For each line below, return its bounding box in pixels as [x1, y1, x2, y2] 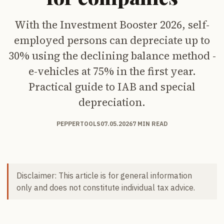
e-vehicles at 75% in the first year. [28, 63, 196, 78]
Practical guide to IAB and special [28, 79, 195, 94]
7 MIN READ [132, 119, 167, 127]
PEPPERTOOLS [56, 119, 100, 127]
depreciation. [78, 94, 145, 109]
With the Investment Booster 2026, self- [14, 17, 209, 32]
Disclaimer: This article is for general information [16, 170, 192, 180]
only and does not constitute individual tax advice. [16, 182, 195, 192]
